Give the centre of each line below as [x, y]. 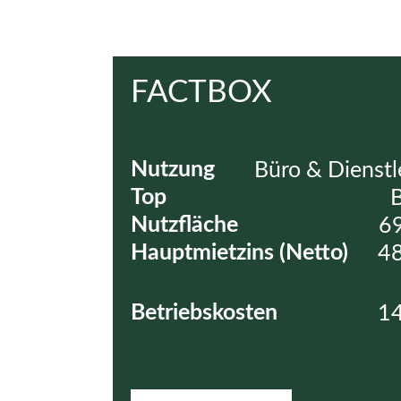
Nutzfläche [184, 225]
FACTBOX [201, 92]
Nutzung [173, 169]
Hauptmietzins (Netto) [239, 252]
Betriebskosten [204, 312]
